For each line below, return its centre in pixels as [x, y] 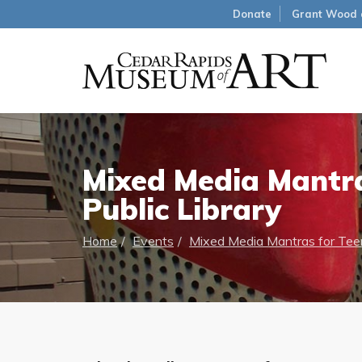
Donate [252, 14]
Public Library [182, 209]
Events [153, 241]
